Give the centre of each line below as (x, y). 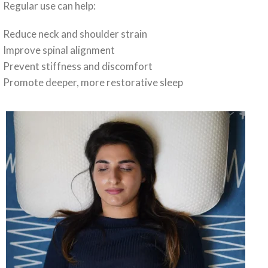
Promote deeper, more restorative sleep (93, 83)
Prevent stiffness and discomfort (78, 66)
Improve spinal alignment (59, 50)
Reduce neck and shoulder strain (75, 34)
